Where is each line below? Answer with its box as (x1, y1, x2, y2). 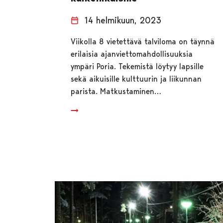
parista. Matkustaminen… (71, 86, 162, 96)
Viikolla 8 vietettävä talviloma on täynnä (71, 36, 215, 46)
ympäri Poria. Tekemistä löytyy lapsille (71, 61, 204, 71)
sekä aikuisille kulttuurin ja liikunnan (71, 74, 202, 84)
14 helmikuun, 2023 (85, 14, 162, 25)
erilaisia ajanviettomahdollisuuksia (71, 49, 193, 59)
